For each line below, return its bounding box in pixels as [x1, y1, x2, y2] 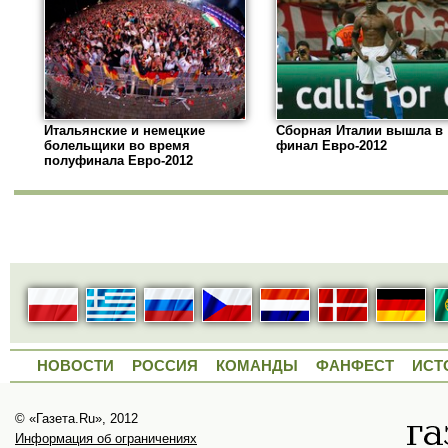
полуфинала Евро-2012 [44, 153, 193, 169]
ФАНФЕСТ [316, 357, 394, 375]
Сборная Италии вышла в [276, 123, 443, 139]
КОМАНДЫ [216, 357, 298, 375]
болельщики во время [44, 138, 190, 154]
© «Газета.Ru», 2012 [15, 411, 138, 427]
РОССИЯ [132, 357, 198, 375]
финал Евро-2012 [276, 138, 387, 154]
